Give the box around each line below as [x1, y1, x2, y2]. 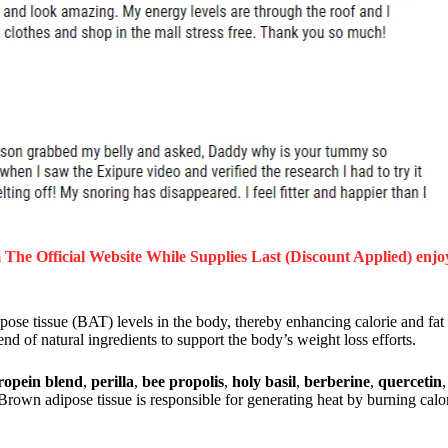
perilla [91, 373, 134, 391]
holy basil [232, 373, 296, 391]
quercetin [378, 373, 442, 391]
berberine [304, 373, 370, 391]
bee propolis [142, 373, 224, 391]
